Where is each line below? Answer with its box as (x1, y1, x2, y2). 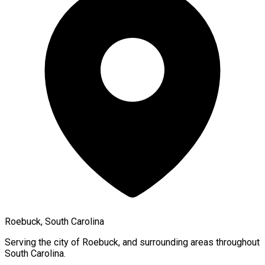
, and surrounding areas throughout (118, 236, 260, 248)
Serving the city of (5, 236, 82, 248)
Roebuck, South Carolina (5, 215, 104, 227)
